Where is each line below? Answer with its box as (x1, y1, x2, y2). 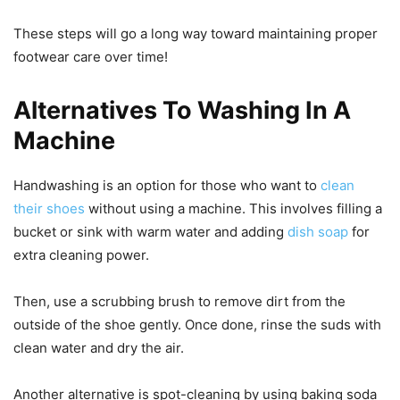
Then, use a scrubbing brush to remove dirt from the (13, 292, 346, 310)
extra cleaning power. (13, 246, 149, 263)
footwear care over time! (13, 47, 168, 65)
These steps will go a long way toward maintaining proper (13, 24, 378, 42)
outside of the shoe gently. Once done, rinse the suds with (13, 315, 381, 333)
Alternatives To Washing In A (13, 95, 351, 125)
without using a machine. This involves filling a (85, 199, 382, 217)
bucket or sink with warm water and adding (13, 222, 287, 240)
